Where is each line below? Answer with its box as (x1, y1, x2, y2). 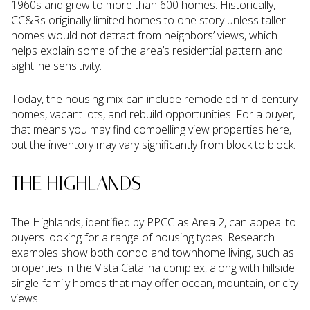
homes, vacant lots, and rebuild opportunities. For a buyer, (11, 107, 295, 122)
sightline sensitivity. (11, 57, 102, 73)
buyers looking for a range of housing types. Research (11, 229, 275, 245)
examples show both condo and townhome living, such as (11, 244, 294, 260)
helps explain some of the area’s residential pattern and (11, 42, 283, 58)
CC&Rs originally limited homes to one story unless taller (11, 12, 286, 28)
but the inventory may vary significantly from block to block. (11, 137, 295, 153)
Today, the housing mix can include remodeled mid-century (11, 91, 298, 107)
